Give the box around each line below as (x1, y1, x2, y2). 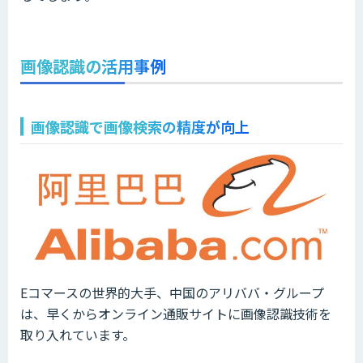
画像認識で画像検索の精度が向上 (31, 116, 250, 138)
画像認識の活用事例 (20, 54, 166, 79)
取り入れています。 (20, 324, 135, 344)
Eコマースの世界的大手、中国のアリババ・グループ (20, 282, 324, 302)
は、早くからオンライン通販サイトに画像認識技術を (20, 303, 331, 323)
